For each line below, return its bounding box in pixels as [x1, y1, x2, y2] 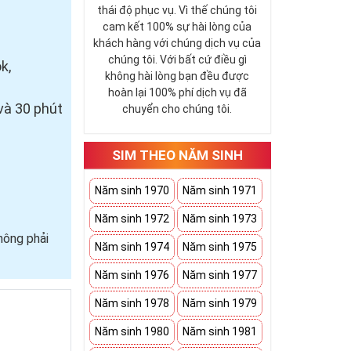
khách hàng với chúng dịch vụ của [93, 37, 262, 49]
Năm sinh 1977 [183, 269, 258, 281]
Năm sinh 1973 [183, 212, 258, 225]
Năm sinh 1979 [183, 297, 258, 309]
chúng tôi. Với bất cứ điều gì [107, 53, 247, 66]
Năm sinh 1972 [95, 212, 170, 225]
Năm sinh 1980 [95, 325, 170, 338]
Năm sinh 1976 [95, 269, 170, 281]
